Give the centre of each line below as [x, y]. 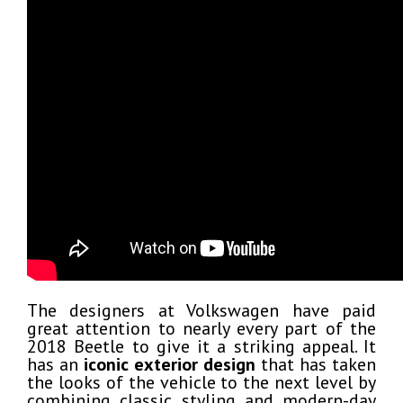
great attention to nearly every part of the [201, 328]
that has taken [316, 364]
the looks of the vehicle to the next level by [201, 382]
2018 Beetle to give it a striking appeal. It [201, 346]
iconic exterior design [170, 364]
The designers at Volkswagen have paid [201, 310]
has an [55, 364]
